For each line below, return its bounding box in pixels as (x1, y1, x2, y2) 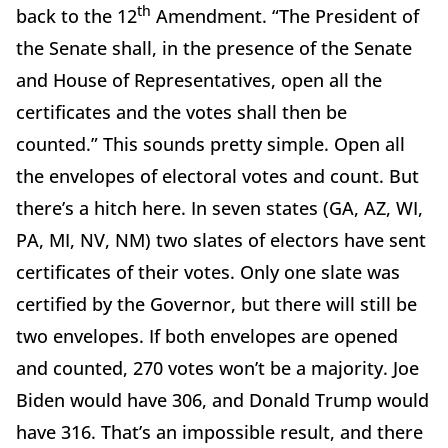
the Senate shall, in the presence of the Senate (16, 35, 412, 60)
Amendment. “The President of (151, 3, 419, 28)
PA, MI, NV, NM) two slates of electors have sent (16, 227, 426, 252)
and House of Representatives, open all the (16, 67, 382, 92)
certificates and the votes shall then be (16, 99, 347, 124)
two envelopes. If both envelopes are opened (16, 323, 398, 348)
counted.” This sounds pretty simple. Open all (16, 131, 405, 156)
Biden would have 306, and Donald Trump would (16, 387, 429, 412)
